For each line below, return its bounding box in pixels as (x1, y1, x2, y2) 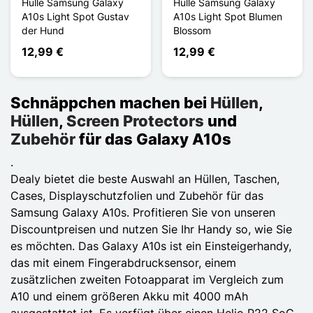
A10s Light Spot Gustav (22, 10, 129, 22)
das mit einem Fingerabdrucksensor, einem (10, 255, 236, 270)
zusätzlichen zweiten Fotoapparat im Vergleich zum (10, 272, 284, 286)
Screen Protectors (66, 111, 204, 130)
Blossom (173, 24, 211, 36)
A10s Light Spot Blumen (173, 10, 282, 22)
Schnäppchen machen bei (10, 93, 210, 112)
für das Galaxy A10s (75, 129, 231, 148)
